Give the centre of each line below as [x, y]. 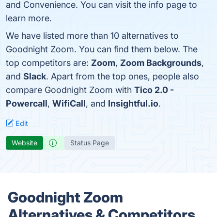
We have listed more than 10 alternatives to [92, 36]
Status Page [90, 143]
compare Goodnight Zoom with [70, 90]
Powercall [27, 103]
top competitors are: [48, 63]
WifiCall [69, 103]
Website [24, 143]
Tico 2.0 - [154, 90]
